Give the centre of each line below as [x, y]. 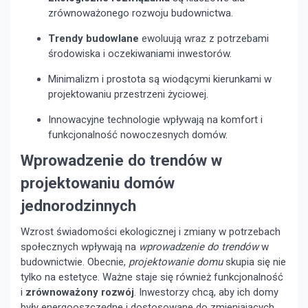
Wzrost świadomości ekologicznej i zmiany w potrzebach [151, 232]
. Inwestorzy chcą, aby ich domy [206, 293]
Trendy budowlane [93, 39]
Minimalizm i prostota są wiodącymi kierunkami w [160, 79]
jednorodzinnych [78, 206]
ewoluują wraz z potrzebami [204, 39]
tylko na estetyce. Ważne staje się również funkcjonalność [152, 277]
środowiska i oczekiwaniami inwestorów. [140, 54]
